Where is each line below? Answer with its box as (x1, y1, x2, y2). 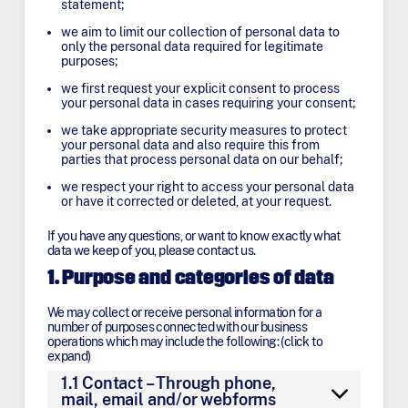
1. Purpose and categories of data (46, 269, 334, 291)
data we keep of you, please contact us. (46, 243, 256, 259)
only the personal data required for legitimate (60, 39, 323, 55)
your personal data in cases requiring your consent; (60, 96, 355, 111)
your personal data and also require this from (60, 138, 320, 153)
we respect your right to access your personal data (60, 179, 354, 195)
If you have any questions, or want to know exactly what (46, 229, 341, 244)
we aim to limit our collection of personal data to (60, 25, 340, 40)
